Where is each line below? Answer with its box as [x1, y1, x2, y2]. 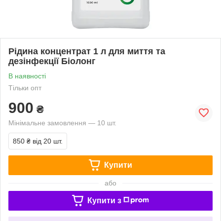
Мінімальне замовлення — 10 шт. [8, 118, 116, 127]
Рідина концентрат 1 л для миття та [8, 46, 165, 56]
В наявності [8, 72, 46, 80]
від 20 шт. [33, 137, 63, 145]
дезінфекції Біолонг [8, 56, 96, 66]
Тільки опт [8, 83, 41, 92]
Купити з [87, 196, 121, 205]
